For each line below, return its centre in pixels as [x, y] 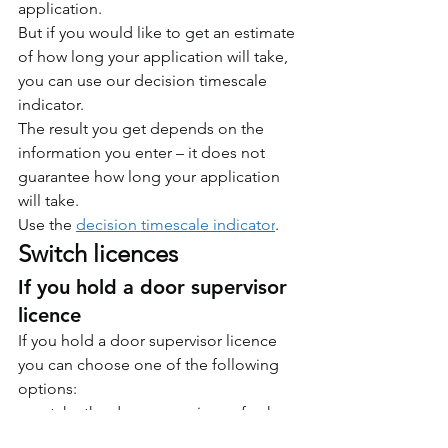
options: [47, 388]
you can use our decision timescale [144, 80]
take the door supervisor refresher [172, 412]
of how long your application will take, [155, 56]
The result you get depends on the [143, 128]
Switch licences [98, 253]
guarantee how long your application [151, 176]
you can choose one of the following [150, 364]
